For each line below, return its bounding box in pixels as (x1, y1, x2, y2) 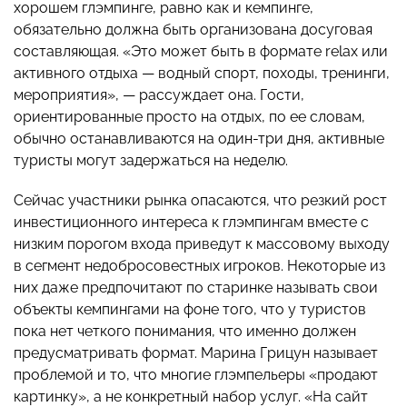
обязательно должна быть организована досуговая (14, 21, 372, 39)
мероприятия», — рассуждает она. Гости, (14, 86, 304, 104)
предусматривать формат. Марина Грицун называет (14, 344, 378, 362)
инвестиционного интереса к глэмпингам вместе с (14, 213, 369, 232)
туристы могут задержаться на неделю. (14, 152, 288, 170)
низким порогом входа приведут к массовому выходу (14, 235, 390, 253)
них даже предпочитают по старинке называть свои (14, 279, 378, 297)
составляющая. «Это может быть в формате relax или (14, 43, 388, 61)
